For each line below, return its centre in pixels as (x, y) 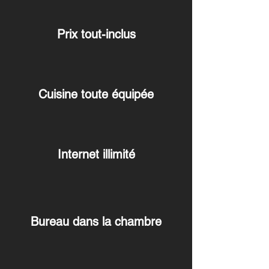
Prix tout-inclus (96, 34)
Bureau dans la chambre (96, 222)
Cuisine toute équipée (96, 94)
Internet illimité (96, 154)
